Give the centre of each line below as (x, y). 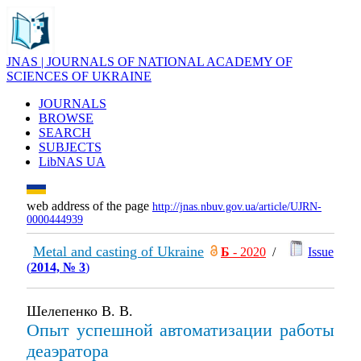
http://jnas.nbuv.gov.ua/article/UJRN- (237, 207)
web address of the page (89, 206)
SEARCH (65, 133)
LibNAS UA (72, 162)
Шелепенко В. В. (80, 311)
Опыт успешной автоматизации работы (180, 330)
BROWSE (66, 118)
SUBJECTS (70, 147)
